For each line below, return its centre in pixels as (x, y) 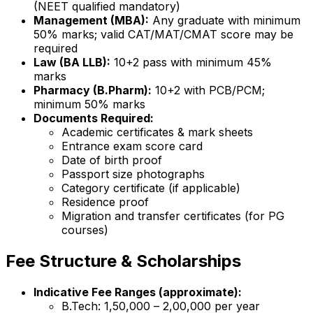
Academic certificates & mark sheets (157, 132)
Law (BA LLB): (72, 63)
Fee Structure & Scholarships (123, 261)
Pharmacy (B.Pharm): (93, 90)
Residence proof (105, 202)
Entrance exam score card (132, 146)
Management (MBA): (91, 21)
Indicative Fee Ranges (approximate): (138, 292)
